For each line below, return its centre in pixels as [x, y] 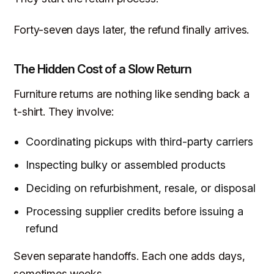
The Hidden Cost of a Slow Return [103, 69]
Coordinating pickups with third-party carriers [140, 142]
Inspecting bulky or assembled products [126, 165]
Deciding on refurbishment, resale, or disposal [141, 188]
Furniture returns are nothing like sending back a [131, 94]
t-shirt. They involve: [64, 111]
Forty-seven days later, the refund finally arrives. [131, 29]
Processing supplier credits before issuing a [135, 212]
